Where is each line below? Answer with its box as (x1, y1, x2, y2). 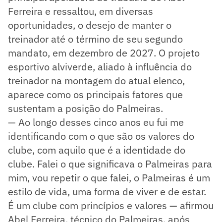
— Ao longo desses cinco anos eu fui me (8, 115, 184, 129)
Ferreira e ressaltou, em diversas (8, 4, 153, 18)
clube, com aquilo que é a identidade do (8, 143, 185, 157)
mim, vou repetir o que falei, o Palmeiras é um (8, 170, 210, 184)
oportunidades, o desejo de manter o (8, 18, 171, 32)
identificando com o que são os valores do (8, 129, 194, 143)
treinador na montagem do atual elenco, (8, 73, 185, 87)
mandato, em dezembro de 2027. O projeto (8, 46, 200, 59)
